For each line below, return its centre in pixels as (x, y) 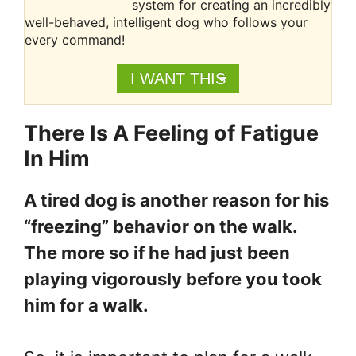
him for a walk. (88, 306)
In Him (57, 159)
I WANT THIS (178, 79)
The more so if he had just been (157, 253)
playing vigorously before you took (173, 279)
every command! (75, 40)
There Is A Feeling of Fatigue (171, 133)
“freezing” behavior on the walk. (161, 227)
